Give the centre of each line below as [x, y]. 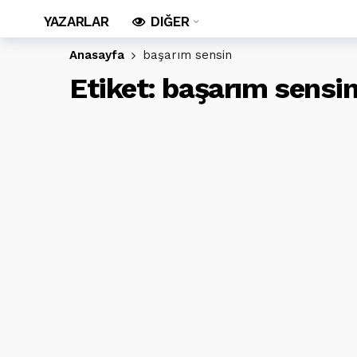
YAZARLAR [76, 22]
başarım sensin [187, 55]
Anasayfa [97, 55]
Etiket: [116, 88]
